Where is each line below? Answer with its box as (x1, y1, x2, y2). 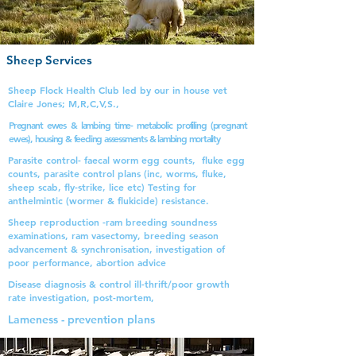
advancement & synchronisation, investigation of (8, 242, 225, 255)
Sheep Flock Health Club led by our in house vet (8, 83, 227, 96)
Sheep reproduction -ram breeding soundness (8, 215, 217, 228)
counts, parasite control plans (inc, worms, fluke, (8, 167, 226, 180)
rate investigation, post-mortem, (8, 291, 154, 304)
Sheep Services (6, 52, 95, 68)
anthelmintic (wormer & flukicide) (8, 194, 161, 207)
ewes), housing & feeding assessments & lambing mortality (9, 132, 222, 145)
